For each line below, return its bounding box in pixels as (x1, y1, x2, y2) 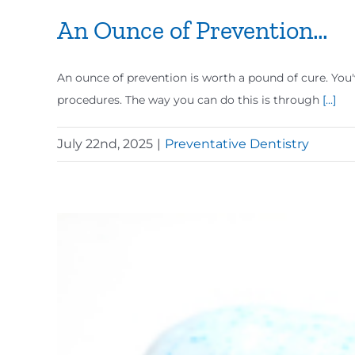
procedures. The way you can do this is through (57, 93, 323, 107)
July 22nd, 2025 (57, 136, 153, 151)
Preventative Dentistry (165, 136, 309, 151)
